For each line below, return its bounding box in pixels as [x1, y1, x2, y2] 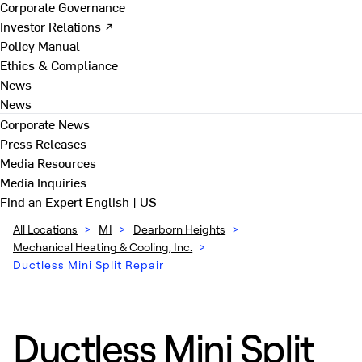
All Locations [13, 222, 78, 236]
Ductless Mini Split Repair [13, 258, 164, 271]
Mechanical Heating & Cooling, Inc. [13, 240, 193, 254]
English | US [86, 192, 157, 210]
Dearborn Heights [133, 222, 226, 236]
